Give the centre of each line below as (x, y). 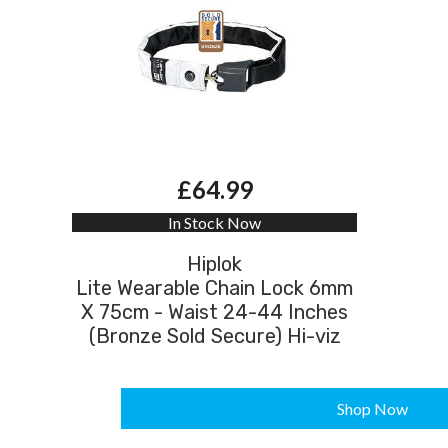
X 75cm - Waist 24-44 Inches (214, 311)
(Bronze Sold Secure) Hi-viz (214, 335)
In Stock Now (214, 222)
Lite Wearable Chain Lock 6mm (214, 287)
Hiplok (214, 263)
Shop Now (372, 408)
